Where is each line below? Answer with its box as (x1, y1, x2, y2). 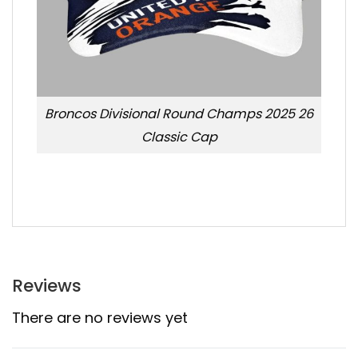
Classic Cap (141, 127, 217, 146)
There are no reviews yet (12, 307, 188, 328)
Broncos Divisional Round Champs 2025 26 (45, 104, 313, 123)
